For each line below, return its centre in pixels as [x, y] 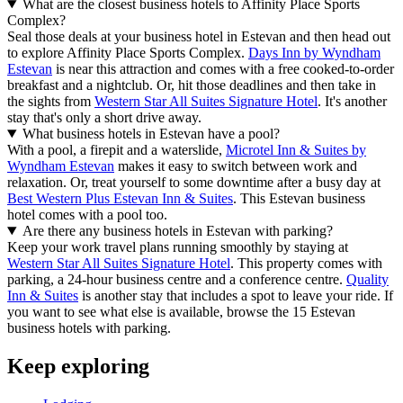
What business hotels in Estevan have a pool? [151, 134]
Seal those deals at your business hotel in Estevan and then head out [199, 37]
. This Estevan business [299, 199]
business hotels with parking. [89, 328]
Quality [367, 280]
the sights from [51, 102]
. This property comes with [306, 264]
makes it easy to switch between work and [236, 166]
